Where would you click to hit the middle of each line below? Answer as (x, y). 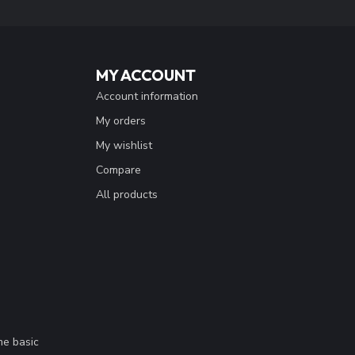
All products (127, 194)
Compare (118, 170)
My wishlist (124, 145)
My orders (121, 120)
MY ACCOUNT (146, 74)
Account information (147, 96)
